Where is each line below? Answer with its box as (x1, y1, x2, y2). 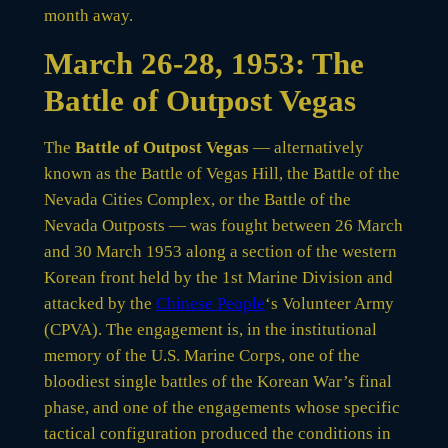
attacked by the (43, 293, 156, 313)
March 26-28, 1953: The (43, 45, 364, 81)
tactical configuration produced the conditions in (43, 423, 391, 443)
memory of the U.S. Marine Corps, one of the (43, 345, 360, 365)
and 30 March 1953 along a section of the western (43, 241, 397, 261)
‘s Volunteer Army (264, 293, 394, 313)
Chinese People (155, 293, 265, 313)
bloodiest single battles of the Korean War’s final (43, 371, 392, 391)
